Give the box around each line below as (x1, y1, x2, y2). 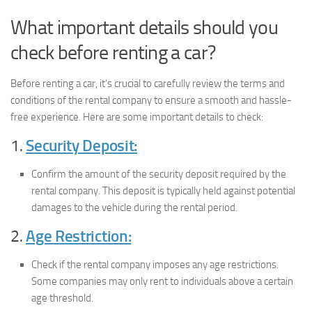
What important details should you (10, 15, 278, 39)
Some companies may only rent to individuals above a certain (31, 274, 293, 288)
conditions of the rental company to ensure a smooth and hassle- (10, 93, 292, 107)
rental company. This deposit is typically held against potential (31, 184, 295, 197)
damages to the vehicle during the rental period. (31, 201, 237, 214)
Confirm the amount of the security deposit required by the (31, 167, 286, 180)
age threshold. (31, 291, 93, 304)
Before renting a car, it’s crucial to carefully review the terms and (10, 77, 285, 90)
